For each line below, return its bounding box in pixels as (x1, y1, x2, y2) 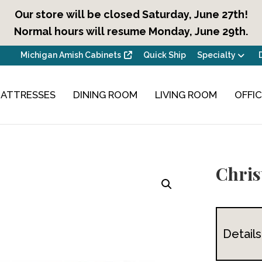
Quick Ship (143, 50, 186, 60)
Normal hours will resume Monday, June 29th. (14, 25, 248, 37)
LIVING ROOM (155, 88, 218, 101)
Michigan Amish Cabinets (20, 50, 122, 60)
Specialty (196, 50, 236, 60)
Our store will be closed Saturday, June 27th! (14, 8, 248, 20)
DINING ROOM (73, 88, 138, 101)
